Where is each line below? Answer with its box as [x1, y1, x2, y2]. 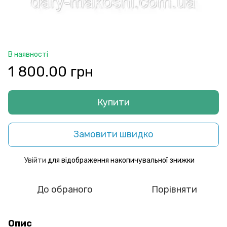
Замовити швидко [73, 129, 154, 140]
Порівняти [152, 183, 197, 195]
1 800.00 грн [8, 63, 93, 80]
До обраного [37, 183, 93, 195]
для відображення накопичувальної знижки [46, 156, 195, 165]
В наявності [8, 50, 48, 59]
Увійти [24, 156, 46, 165]
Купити [97, 96, 130, 108]
